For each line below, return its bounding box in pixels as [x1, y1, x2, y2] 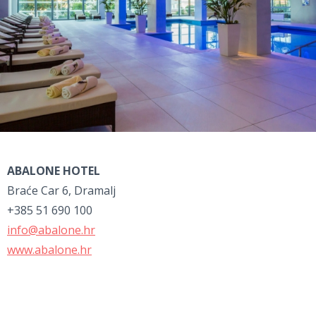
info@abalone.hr [7, 222, 95, 238]
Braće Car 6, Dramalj [7, 183, 116, 199]
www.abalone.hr [7, 242, 92, 258]
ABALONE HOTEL [7, 163, 100, 179]
